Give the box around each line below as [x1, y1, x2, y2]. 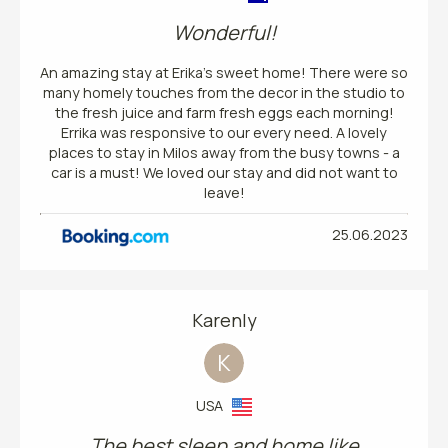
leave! [203, 182, 245, 202]
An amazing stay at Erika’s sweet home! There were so [40, 62, 408, 82]
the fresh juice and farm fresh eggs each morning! [54, 102, 394, 122]
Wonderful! [172, 18, 276, 46]
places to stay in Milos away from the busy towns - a [48, 142, 400, 162]
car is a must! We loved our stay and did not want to [50, 162, 398, 182]
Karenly [191, 307, 257, 332]
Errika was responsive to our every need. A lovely [61, 122, 387, 142]
